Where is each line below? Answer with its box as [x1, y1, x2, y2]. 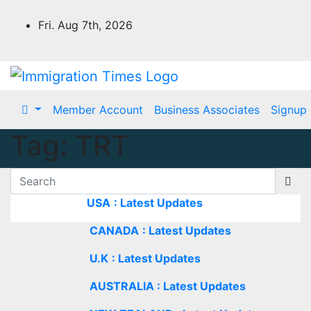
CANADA [90, 223, 140, 237]
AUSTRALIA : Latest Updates [90, 278, 246, 293]
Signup [270, 102, 307, 117]
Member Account [52, 102, 143, 117]
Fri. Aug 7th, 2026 [38, 18, 133, 32]
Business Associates [153, 102, 260, 117]
